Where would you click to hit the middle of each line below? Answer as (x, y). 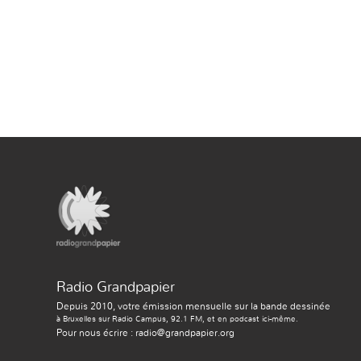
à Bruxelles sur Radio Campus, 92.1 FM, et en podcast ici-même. (177, 319)
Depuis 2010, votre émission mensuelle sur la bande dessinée (193, 306)
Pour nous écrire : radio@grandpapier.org (145, 332)
